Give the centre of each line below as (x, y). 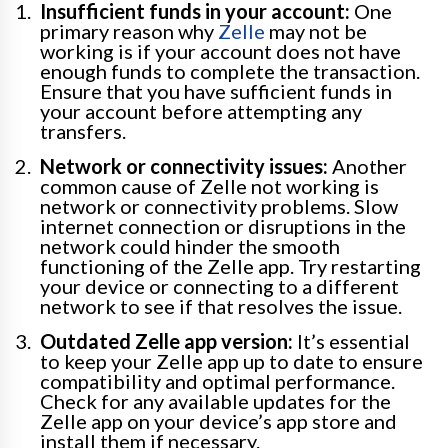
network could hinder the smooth (190, 245)
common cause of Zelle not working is (209, 185)
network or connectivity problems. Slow (219, 205)
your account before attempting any (201, 110)
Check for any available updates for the (215, 400)
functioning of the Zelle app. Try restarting (230, 265)
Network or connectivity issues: (184, 165)
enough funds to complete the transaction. (230, 70)
